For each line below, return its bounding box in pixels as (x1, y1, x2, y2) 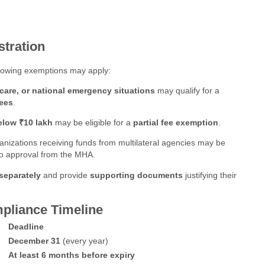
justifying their (183, 170, 237, 180)
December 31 (8, 236, 60, 246)
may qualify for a (154, 85, 219, 95)
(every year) (60, 236, 108, 246)
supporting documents (90, 170, 183, 180)
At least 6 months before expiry (8, 250, 135, 260)
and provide (41, 170, 90, 180)
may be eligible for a (52, 118, 133, 128)
